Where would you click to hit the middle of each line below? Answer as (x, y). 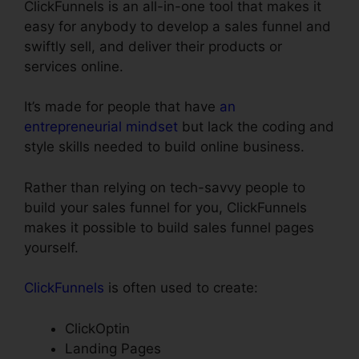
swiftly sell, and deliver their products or (153, 46)
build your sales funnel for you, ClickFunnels (165, 207)
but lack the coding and (256, 127)
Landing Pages (113, 348)
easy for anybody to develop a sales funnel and (177, 26)
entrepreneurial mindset (101, 127)
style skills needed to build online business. (164, 147)
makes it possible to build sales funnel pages (169, 227)
